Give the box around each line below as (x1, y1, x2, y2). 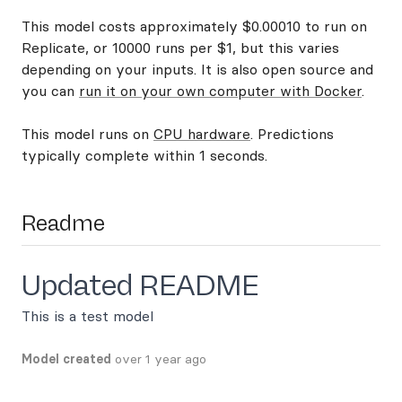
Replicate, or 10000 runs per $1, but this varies (22, 39, 339, 57)
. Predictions (250, 125, 334, 143)
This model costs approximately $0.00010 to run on (22, 17, 367, 35)
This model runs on (22, 125, 153, 143)
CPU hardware (153, 125, 250, 143)
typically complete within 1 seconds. (22, 146, 267, 164)
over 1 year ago (115, 351, 206, 367)
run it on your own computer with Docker (79, 82, 362, 100)
